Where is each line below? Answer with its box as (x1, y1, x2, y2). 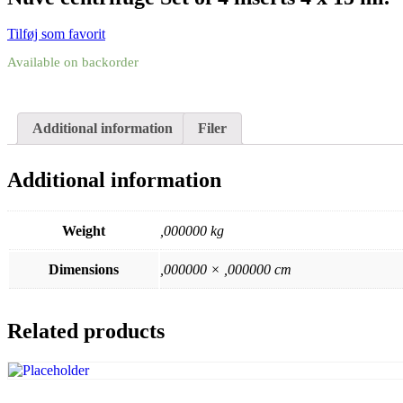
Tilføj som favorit (7, 25, 105, 41)
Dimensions (49, 261, 119, 277)
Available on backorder (7, 55, 139, 70)
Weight (62, 222, 105, 238)
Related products (7, 318, 165, 343)
